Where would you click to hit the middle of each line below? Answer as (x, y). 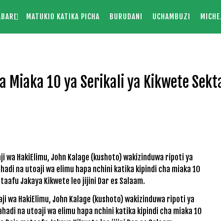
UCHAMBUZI (171, 17)
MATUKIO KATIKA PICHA (63, 17)
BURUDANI (126, 17)
